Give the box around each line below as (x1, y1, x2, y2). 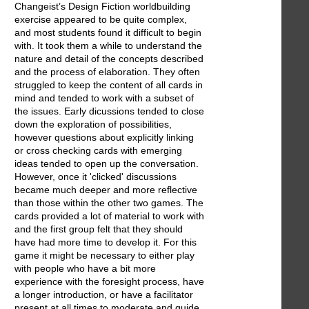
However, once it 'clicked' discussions (14, 171, 177, 183)
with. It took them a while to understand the (14, 40, 202, 52)
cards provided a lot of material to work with (14, 210, 204, 222)
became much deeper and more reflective (14, 184, 197, 196)
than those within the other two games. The (14, 197, 203, 209)
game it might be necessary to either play (14, 250, 195, 261)
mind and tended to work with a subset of (14, 92, 194, 104)
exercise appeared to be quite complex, (14, 14, 187, 26)
